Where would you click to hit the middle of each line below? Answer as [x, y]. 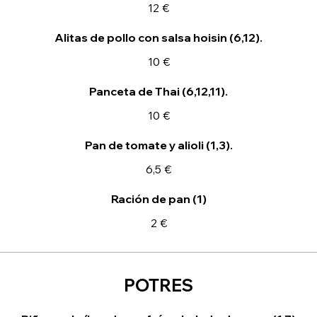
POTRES [158, 285]
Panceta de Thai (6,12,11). [158, 91]
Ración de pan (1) [158, 199]
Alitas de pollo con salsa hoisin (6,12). [158, 38]
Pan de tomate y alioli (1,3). [158, 145]
